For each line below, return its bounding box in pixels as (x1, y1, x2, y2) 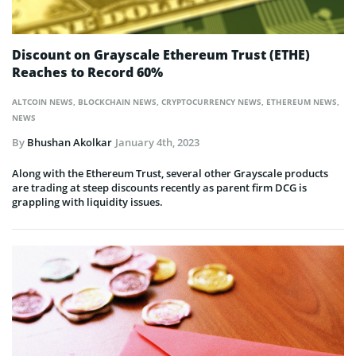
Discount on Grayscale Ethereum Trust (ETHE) (12, 46, 310, 64)
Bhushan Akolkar (27, 135, 112, 150)
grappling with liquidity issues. (12, 195, 163, 210)
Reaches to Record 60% (12, 64, 163, 82)
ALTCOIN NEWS (12, 96, 73, 108)
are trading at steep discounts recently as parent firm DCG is (12, 180, 307, 195)
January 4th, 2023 (115, 135, 199, 150)
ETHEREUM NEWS (266, 96, 337, 108)
